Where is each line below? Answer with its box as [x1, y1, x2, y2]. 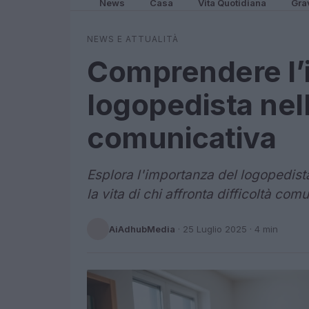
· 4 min [247, 223, 278, 235]
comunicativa [87, 120, 276, 155]
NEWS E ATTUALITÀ [87, 34, 179, 44]
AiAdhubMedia [109, 223, 175, 235]
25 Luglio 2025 [183, 223, 247, 235]
